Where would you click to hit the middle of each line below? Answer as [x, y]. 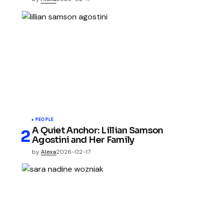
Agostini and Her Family [83, 140]
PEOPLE [45, 119]
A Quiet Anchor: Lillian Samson [98, 130]
